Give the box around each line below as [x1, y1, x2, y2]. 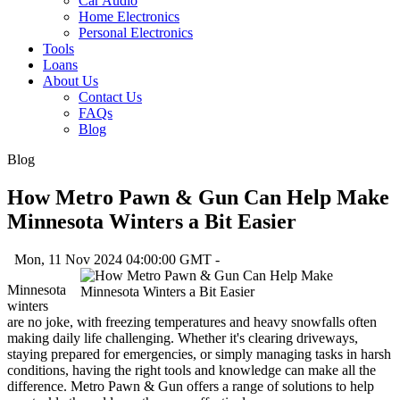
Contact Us [79, 89, 142, 104]
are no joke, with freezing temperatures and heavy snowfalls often [7, 313, 377, 329]
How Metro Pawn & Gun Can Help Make [7, 185, 389, 209]
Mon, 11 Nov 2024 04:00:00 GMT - [7, 251, 223, 267]
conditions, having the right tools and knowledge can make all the [7, 362, 376, 378]
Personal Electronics [79, 25, 193, 40]
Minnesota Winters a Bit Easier [7, 209, 296, 233]
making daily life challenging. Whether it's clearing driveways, [7, 329, 358, 346]
